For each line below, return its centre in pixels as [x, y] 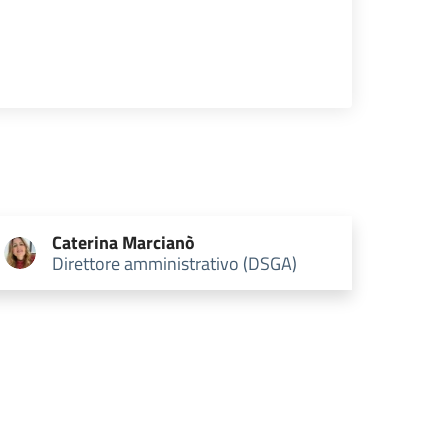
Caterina [84, 242]
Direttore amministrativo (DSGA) [174, 263]
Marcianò [158, 242]
